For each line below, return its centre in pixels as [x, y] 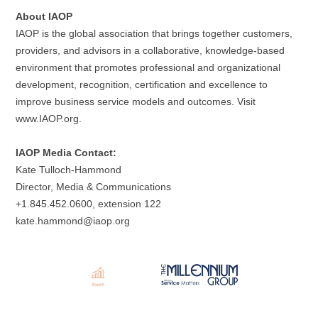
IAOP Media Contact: [66, 152]
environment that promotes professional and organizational [148, 67]
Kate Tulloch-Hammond [68, 169]
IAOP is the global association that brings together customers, [154, 33]
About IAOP [45, 16]
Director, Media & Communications [93, 186]
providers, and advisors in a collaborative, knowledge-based [150, 50]
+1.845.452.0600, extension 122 [88, 203]
